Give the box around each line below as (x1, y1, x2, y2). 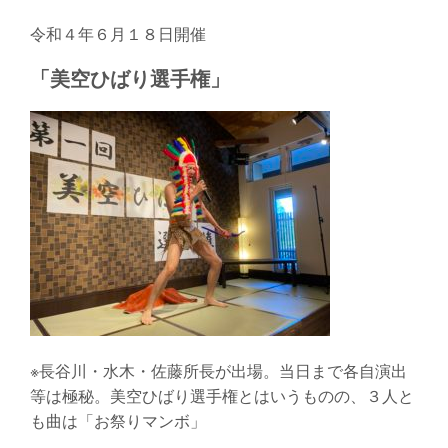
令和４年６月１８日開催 (29, 21, 206, 45)
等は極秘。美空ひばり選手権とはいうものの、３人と (29, 383, 414, 407)
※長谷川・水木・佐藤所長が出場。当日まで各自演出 (29, 358, 407, 382)
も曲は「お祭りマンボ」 (29, 408, 206, 432)
